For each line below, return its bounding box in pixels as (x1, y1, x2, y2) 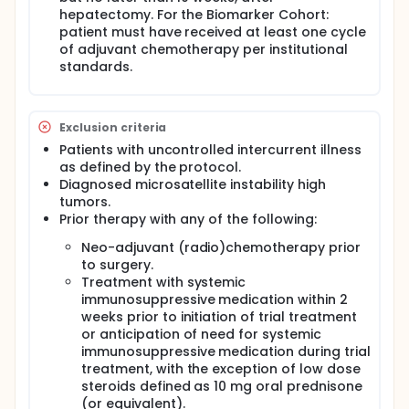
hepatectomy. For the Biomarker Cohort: (59, 5, 329, 24)
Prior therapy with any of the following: (59, 210, 317, 228)
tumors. (59, 193, 110, 211)
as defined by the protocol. (59, 158, 242, 176)
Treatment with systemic (81, 273, 246, 291)
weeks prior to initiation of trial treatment (81, 308, 357, 326)
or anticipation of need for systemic (81, 325, 321, 343)
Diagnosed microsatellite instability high (59, 175, 326, 194)
